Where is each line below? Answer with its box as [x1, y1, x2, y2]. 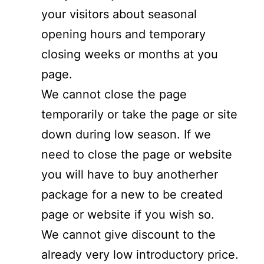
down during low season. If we [41, 127, 211, 141]
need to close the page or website [41, 147, 232, 161]
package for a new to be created [41, 187, 223, 202]
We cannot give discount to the [41, 227, 216, 242]
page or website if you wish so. [41, 207, 214, 222]
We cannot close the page [41, 87, 187, 101]
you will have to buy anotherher [41, 167, 218, 181]
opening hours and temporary [41, 27, 206, 41]
